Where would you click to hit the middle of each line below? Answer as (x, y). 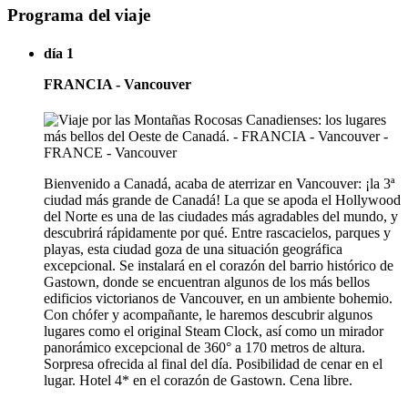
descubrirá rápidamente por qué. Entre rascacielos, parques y (217, 232)
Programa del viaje (79, 15)
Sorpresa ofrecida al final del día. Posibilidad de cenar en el (213, 363)
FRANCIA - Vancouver (117, 84)
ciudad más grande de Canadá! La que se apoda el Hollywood (222, 199)
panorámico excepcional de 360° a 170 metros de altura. (204, 347)
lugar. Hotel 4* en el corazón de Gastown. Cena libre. (198, 380)
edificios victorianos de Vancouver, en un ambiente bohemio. (218, 298)
